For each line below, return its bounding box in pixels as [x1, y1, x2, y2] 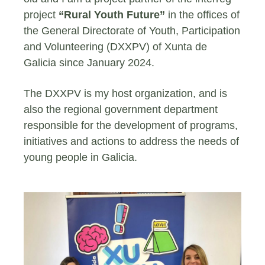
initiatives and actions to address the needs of [24, 135, 239, 147]
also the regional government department [24, 103, 218, 115]
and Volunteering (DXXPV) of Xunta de [24, 40, 207, 53]
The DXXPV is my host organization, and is [24, 87, 227, 99]
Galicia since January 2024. [24, 56, 154, 69]
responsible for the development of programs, [24, 119, 238, 131]
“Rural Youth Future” [59, 8, 165, 21]
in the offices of [165, 8, 240, 21]
